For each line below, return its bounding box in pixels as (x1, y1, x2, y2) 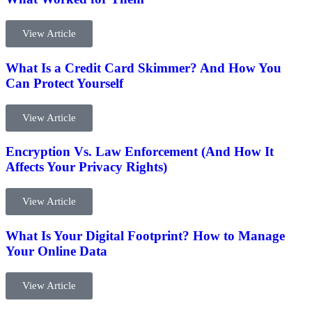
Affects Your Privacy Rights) (6, 159, 167, 175)
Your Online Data (6, 243, 107, 258)
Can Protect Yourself (6, 75, 123, 91)
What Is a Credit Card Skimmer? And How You (6, 60, 281, 75)
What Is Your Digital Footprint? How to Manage (6, 228, 285, 243)
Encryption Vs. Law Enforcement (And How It (6, 144, 274, 159)
